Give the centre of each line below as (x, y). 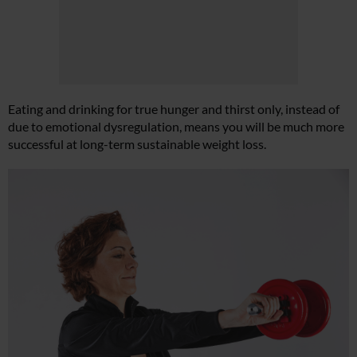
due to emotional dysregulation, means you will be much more (176, 126)
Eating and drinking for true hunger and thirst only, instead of (174, 108)
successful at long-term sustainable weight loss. (137, 143)
